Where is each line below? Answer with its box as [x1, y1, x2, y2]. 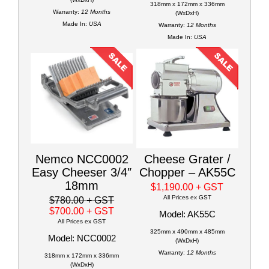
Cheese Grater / [144, 152, 231, 166]
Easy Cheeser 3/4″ [32, 165, 132, 179]
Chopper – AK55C [139, 165, 235, 179]
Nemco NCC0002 [35, 152, 128, 166]
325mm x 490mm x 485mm [150, 228, 225, 235]
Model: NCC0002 [47, 232, 116, 243]
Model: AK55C [159, 208, 216, 219]
